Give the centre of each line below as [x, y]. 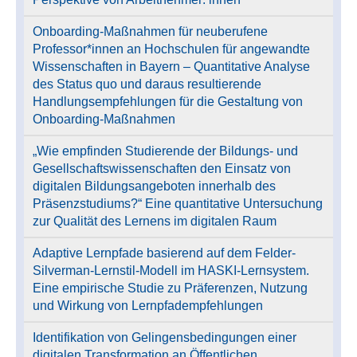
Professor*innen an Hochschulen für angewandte [172, 49]
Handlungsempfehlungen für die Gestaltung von [168, 101]
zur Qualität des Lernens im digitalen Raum [155, 221]
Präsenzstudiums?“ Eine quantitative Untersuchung [178, 203]
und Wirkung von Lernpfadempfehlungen [148, 305]
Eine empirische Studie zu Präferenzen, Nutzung [171, 288]
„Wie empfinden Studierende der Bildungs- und [166, 151]
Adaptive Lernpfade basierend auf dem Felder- [165, 253]
